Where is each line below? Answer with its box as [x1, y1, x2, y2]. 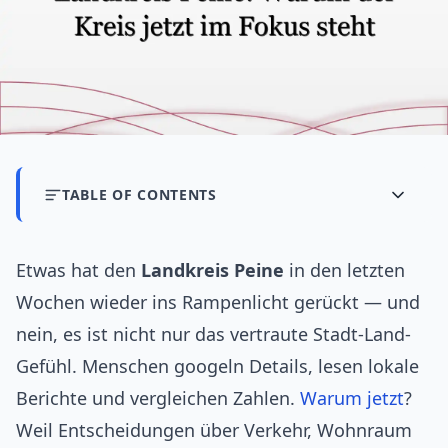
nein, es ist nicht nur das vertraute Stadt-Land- [16, 322, 411, 347]
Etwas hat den [16, 258, 141, 283]
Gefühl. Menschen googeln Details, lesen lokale [16, 354, 419, 379]
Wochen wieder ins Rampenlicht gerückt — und [16, 290, 420, 315]
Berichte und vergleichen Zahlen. [16, 386, 300, 411]
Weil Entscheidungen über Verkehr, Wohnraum [16, 418, 412, 443]
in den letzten [284, 258, 405, 283]
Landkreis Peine [141, 258, 284, 283]
